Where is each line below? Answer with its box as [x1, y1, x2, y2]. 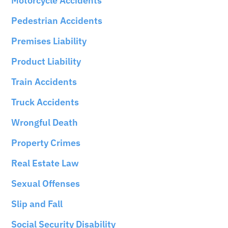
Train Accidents [11, 76, 77, 88]
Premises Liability [11, 35, 87, 47]
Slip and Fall [11, 198, 63, 210]
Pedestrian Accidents [11, 15, 103, 27]
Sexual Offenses [11, 178, 80, 190]
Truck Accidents [11, 96, 79, 108]
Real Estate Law [11, 157, 79, 169]
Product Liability [11, 55, 81, 68]
